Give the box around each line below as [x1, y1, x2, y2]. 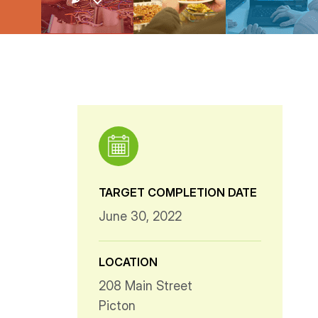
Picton [99, 298, 136, 313]
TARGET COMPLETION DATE [99, 185, 258, 199]
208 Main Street [99, 278, 193, 293]
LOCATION [99, 255, 158, 269]
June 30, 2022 [99, 209, 182, 224]
